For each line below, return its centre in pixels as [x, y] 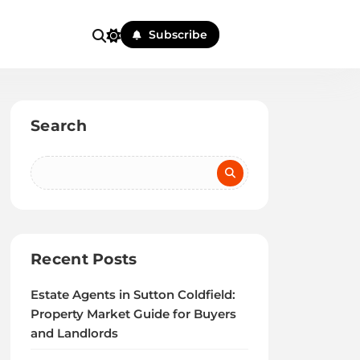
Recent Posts [84, 259]
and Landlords [75, 333]
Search [59, 126]
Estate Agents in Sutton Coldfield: [133, 295]
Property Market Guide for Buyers [134, 314]
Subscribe [178, 34]
